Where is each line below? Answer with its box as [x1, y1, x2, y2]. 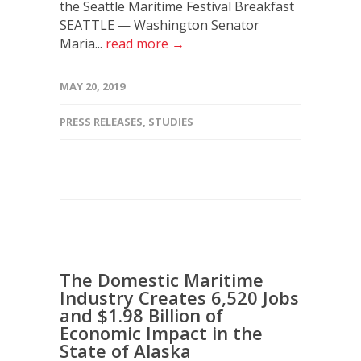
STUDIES [148, 114, 193, 129]
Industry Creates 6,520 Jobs [60, 284, 299, 309]
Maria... [60, 34, 106, 52]
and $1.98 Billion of [60, 302, 223, 327]
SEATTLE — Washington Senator [60, 15, 259, 34]
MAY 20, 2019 [60, 78, 125, 93]
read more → [106, 34, 185, 52]
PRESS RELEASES [60, 114, 143, 129]
